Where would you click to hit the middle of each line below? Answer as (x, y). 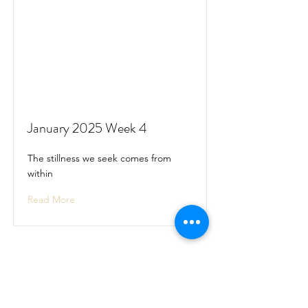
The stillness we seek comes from (99, 158)
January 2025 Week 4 (87, 128)
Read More (51, 199)
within (40, 173)
